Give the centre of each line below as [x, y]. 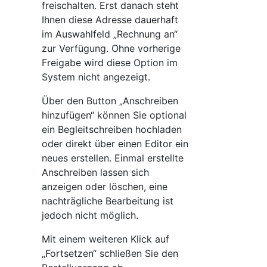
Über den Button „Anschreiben [110, 101]
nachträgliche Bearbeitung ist [108, 201]
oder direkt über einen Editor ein [115, 144]
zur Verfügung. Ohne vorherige [111, 48]
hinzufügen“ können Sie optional [114, 115]
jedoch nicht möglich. [91, 215]
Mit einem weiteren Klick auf [105, 239]
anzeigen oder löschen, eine [105, 187]
